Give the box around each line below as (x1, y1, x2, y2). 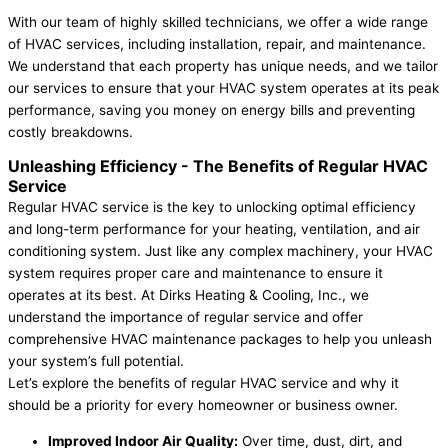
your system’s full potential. (8, 353, 184, 370)
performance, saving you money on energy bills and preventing (8, 101, 415, 118)
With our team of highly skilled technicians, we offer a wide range (8, 13, 428, 30)
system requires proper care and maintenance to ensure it (8, 265, 383, 282)
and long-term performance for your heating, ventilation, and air (8, 221, 420, 238)
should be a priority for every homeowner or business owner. (8, 397, 398, 414)
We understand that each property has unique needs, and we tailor (8, 57, 438, 74)
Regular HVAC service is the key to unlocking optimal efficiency (8, 199, 416, 216)
